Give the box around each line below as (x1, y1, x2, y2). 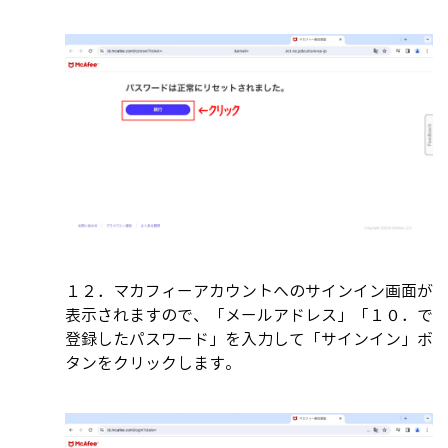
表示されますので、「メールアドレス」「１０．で (65, 303, 433, 326)
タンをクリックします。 (65, 351, 241, 374)
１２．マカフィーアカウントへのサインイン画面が (65, 279, 433, 302)
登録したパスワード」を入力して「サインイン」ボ (65, 327, 433, 350)
